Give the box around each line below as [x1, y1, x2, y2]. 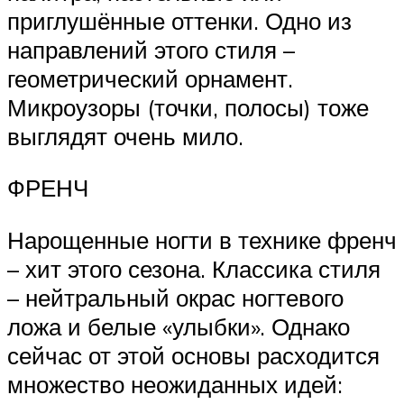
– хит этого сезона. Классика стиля [7, 253, 381, 283]
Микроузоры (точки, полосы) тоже [7, 92, 369, 122]
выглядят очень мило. [7, 121, 243, 151]
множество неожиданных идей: [7, 369, 343, 399]
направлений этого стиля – [7, 34, 295, 64]
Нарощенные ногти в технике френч [7, 225, 397, 254]
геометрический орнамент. [7, 63, 293, 93]
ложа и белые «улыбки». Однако [7, 311, 350, 341]
